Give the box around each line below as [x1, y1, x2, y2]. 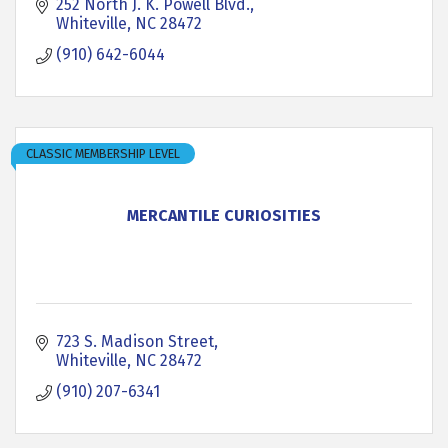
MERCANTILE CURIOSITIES [127, 206, 321, 225]
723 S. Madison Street [56, 332, 214, 351]
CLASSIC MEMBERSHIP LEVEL [26, 146, 180, 161]
